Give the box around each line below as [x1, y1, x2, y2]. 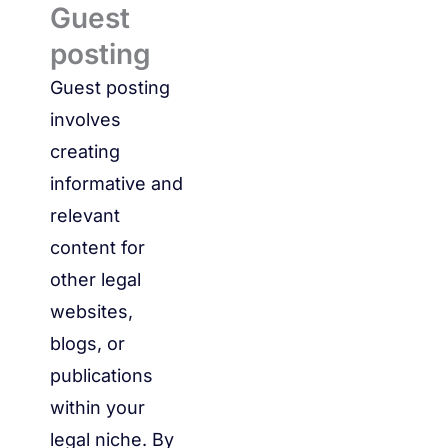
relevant [50, 205, 120, 227]
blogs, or [50, 333, 125, 355]
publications [50, 365, 153, 387]
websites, [50, 301, 133, 323]
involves [50, 109, 121, 131]
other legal [50, 269, 141, 291]
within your [50, 397, 145, 419]
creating [50, 141, 120, 163]
